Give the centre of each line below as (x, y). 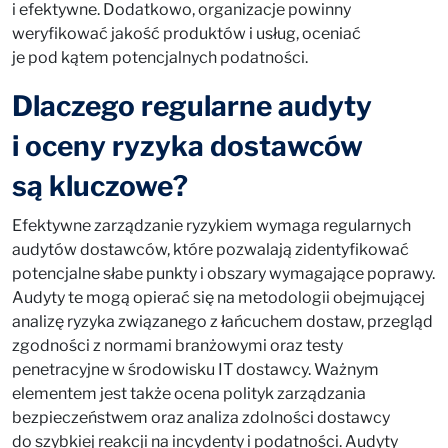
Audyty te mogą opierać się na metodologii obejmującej (218, 297)
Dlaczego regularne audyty (192, 106)
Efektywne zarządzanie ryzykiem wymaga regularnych (211, 225)
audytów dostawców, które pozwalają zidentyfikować (210, 249)
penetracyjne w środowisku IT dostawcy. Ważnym (195, 369)
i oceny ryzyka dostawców (187, 146)
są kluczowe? (100, 186)
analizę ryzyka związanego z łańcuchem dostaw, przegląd (222, 321)
